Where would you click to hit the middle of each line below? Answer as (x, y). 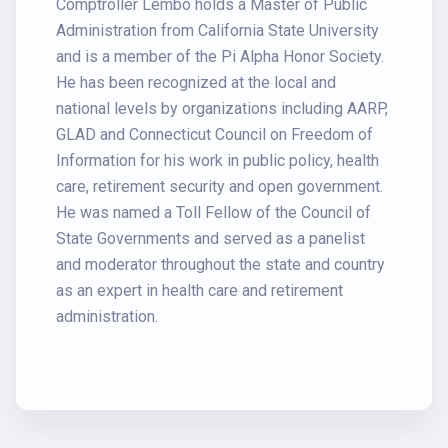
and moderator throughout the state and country (220, 264)
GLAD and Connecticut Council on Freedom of (214, 134)
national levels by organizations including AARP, (222, 108)
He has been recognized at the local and (196, 82)
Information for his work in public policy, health (217, 160)
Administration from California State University (217, 30)
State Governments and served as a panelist (210, 238)
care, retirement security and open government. (219, 186)
